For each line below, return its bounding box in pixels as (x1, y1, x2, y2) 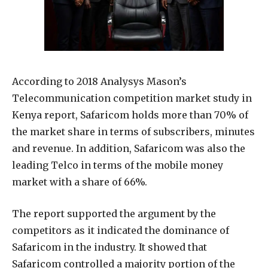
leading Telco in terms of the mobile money (12, 159, 223, 171)
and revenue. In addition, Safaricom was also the (12, 142, 245, 154)
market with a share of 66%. (12, 175, 147, 188)
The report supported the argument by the (12, 207, 216, 220)
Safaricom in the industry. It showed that (12, 240, 207, 253)
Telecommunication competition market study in (12, 92, 252, 104)
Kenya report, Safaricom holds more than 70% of (12, 108, 248, 121)
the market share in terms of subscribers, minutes (12, 125, 255, 138)
